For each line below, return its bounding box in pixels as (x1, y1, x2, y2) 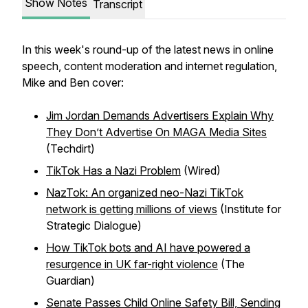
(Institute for (217, 202, 281, 216)
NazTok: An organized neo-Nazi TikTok (46, 186, 243, 199)
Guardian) (46, 274, 95, 287)
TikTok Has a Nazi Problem (46, 164, 181, 177)
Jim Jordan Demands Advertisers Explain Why (46, 109, 274, 122)
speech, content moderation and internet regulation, (22, 59, 277, 73)
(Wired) (181, 164, 221, 177)
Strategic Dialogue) (46, 219, 142, 232)
